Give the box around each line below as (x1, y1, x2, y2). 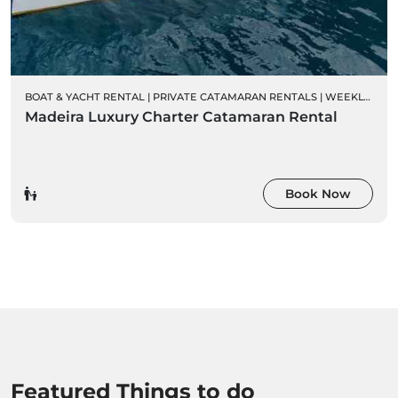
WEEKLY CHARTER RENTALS (325, 90, 363, 103)
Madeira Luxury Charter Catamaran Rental (25, 107, 338, 125)
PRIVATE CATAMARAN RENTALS (153, 90, 317, 103)
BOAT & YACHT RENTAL (25, 90, 145, 103)
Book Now (285, 186, 351, 201)
